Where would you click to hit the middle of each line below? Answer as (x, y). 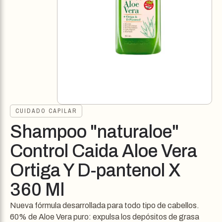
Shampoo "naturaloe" (94, 132)
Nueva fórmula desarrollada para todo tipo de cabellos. (105, 205)
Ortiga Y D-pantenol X (95, 170)
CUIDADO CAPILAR (46, 111)
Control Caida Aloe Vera (104, 151)
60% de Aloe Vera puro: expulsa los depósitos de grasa (105, 217)
